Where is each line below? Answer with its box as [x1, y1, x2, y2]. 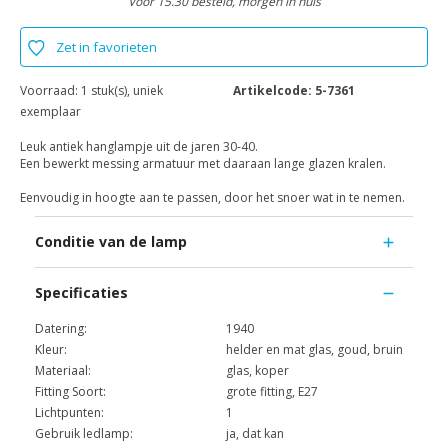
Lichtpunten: [35, 404, 104, 422]
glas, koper [226, 362, 289, 380]
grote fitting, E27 [226, 383, 318, 401]
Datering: [35, 320, 87, 338]
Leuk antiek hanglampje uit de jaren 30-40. [20, 138, 261, 156]
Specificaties [35, 283, 128, 303]
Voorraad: [20, 82, 81, 100]
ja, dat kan [226, 425, 284, 443]
